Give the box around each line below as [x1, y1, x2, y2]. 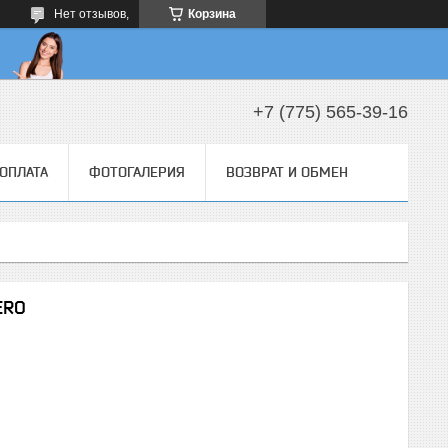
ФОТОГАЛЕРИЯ [89, 164, 185, 180]
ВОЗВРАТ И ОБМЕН [226, 164, 348, 180]
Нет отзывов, [54, 7, 129, 21]
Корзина [188, 7, 236, 21]
